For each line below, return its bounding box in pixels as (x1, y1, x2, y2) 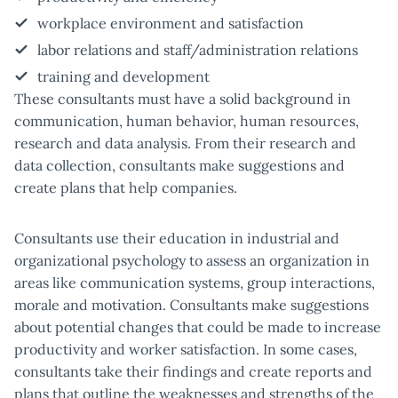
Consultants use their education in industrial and (14, 229, 339, 247)
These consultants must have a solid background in (14, 90, 351, 107)
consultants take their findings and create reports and (14, 362, 372, 380)
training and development (37, 68, 210, 85)
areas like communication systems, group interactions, (14, 274, 375, 291)
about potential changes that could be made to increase (14, 318, 381, 336)
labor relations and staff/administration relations (37, 41, 358, 59)
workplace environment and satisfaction (37, 14, 304, 32)
